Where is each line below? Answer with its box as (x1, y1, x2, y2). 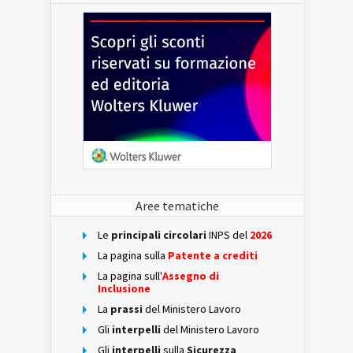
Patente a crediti (168, 248, 258, 263)
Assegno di (162, 269, 219, 284)
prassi (108, 302, 143, 317)
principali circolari (109, 228, 206, 243)
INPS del (206, 228, 250, 243)
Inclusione (98, 281, 150, 296)
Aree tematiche (135, 198, 219, 214)
